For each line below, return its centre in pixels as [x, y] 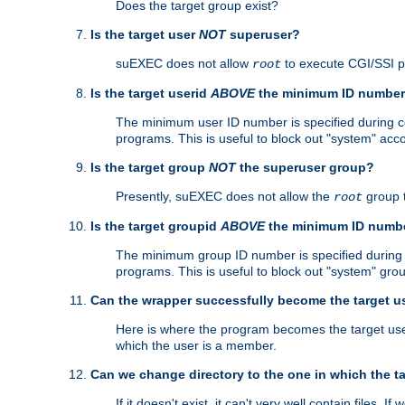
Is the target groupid [155, 226]
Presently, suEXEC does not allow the [225, 197]
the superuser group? [305, 168]
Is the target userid [151, 94]
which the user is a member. [196, 346]
